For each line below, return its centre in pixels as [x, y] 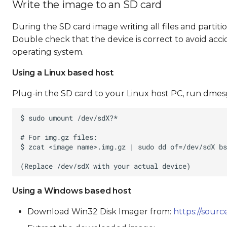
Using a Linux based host [63, 73]
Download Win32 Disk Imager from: [100, 212]
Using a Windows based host [72, 191]
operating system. [48, 52]
